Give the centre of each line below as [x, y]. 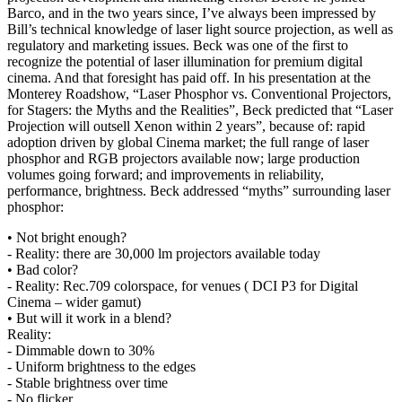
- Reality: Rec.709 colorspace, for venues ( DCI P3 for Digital [183, 285]
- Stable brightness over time [87, 382]
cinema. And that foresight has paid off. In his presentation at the [189, 77]
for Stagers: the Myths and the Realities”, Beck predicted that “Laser [200, 109]
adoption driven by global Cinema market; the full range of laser [188, 142]
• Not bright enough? [67, 237]
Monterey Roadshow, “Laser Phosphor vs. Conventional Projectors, [199, 93]
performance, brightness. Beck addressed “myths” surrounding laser [199, 190]
